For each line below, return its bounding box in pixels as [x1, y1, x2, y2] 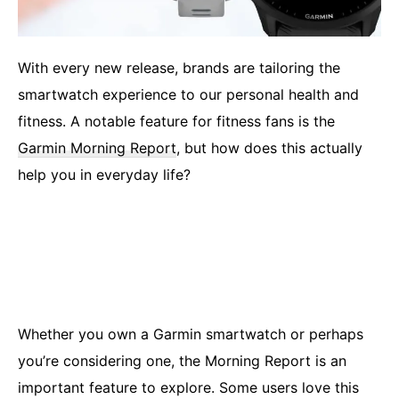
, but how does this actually [176, 139, 362, 158]
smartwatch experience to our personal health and [18, 85, 359, 104]
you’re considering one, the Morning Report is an [18, 352, 346, 370]
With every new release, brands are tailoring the [18, 59, 340, 77]
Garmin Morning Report [18, 139, 176, 158]
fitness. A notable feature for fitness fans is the [18, 112, 335, 131]
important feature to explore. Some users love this [18, 379, 359, 397]
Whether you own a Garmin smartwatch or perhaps [18, 325, 363, 344]
